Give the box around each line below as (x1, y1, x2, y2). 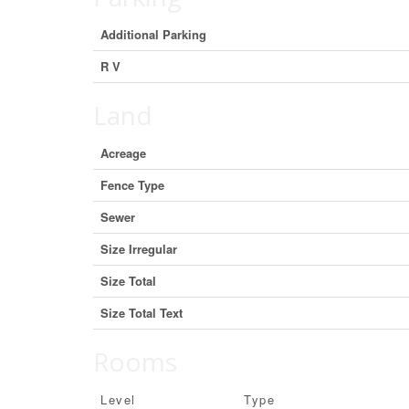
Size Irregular (100, 239, 177, 257)
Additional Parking (100, 25, 206, 43)
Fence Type (100, 175, 164, 194)
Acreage (100, 143, 146, 162)
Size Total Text (100, 303, 183, 321)
